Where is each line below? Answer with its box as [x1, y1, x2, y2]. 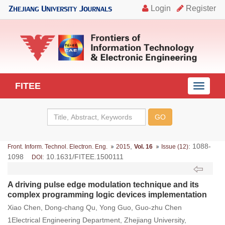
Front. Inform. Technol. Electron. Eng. [8, 143, 107, 151]
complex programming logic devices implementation [8, 190, 207, 199]
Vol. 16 [134, 143, 153, 151]
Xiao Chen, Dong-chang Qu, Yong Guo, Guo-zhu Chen [8, 203, 182, 212]
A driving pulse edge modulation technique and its [8, 180, 199, 189]
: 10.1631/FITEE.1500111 [42, 153, 124, 161]
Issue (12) [161, 143, 188, 151]
